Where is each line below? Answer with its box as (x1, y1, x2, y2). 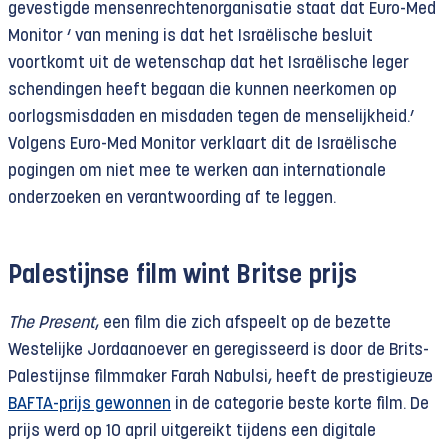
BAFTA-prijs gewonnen (8, 396, 171, 413)
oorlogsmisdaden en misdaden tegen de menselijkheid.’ (8, 109, 414, 126)
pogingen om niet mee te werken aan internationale (8, 163, 386, 180)
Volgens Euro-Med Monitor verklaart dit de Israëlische (8, 136, 397, 153)
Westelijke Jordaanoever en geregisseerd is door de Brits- (8, 342, 429, 359)
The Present (8, 315, 95, 332)
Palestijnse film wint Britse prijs (8, 264, 358, 289)
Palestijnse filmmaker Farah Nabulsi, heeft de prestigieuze (8, 369, 433, 386)
